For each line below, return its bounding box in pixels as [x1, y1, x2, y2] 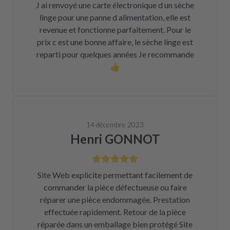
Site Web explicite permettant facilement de [37, 170, 193, 180]
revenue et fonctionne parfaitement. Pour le [39, 25, 191, 34]
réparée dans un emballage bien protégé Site [37, 219, 193, 229]
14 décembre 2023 [86, 120, 144, 129]
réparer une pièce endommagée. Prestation [40, 195, 190, 204]
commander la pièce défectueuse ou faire [43, 182, 187, 192]
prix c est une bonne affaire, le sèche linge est [37, 37, 193, 47]
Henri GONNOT [70, 131, 160, 146]
